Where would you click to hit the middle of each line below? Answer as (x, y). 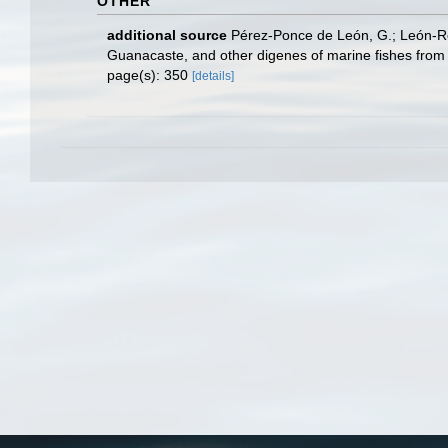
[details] (213, 76)
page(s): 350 (149, 75)
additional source (167, 35)
